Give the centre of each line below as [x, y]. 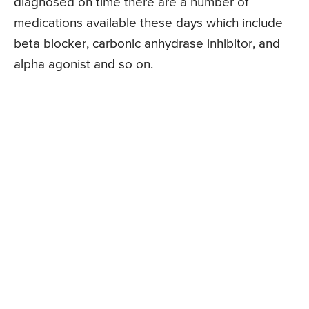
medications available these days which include [148, 23]
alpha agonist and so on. [83, 65]
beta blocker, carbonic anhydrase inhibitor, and [147, 44]
